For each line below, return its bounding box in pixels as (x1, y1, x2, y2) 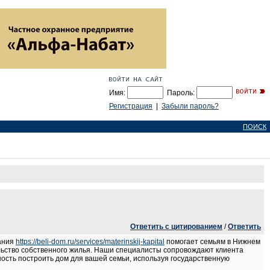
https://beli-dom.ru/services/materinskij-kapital (16, 237, 165, 246)
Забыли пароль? (162, 102, 219, 110)
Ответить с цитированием (130, 222, 222, 231)
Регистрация (109, 102, 152, 110)
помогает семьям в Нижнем (165, 237, 260, 246)
